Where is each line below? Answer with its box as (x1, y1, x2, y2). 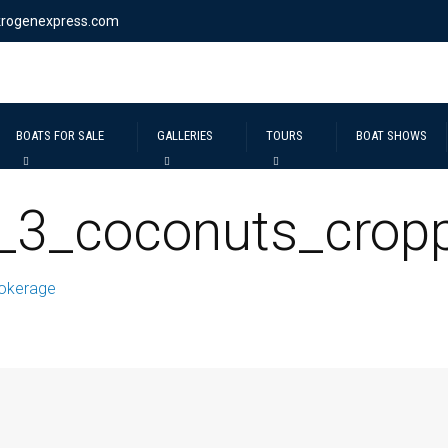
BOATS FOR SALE (16, 127, 104, 143)
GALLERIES (157, 127, 213, 143)
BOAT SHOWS (356, 127, 427, 143)
